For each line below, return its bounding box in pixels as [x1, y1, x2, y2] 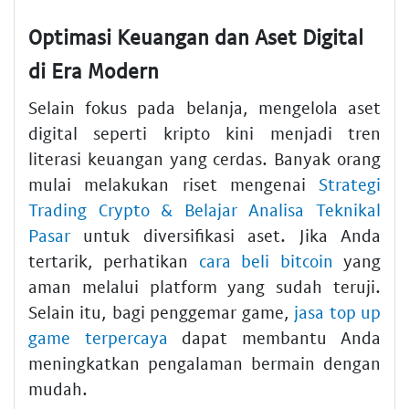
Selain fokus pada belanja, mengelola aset [28, 96, 381, 118]
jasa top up [294, 300, 382, 322]
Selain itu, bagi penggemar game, [28, 300, 295, 322]
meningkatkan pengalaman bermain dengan [28, 351, 381, 373]
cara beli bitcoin [198, 249, 333, 271]
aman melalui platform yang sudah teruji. [28, 275, 381, 297]
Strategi [319, 173, 381, 194]
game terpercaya [28, 326, 168, 348]
